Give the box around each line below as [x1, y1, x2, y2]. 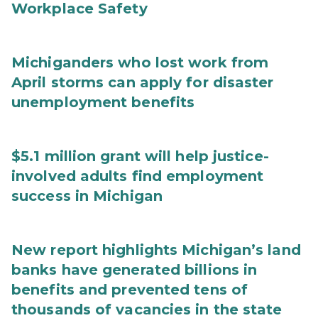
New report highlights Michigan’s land [11, 241, 301, 258]
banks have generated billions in [11, 261, 258, 278]
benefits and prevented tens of [11, 281, 248, 298]
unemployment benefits [11, 94, 195, 111]
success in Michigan [11, 187, 163, 204]
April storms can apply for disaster [11, 74, 274, 91]
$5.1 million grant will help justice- [11, 148, 269, 165]
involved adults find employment [11, 168, 264, 185]
